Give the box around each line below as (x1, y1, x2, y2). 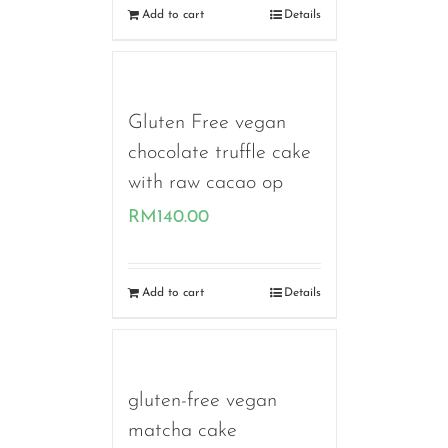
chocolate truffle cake (127, 143, 311, 164)
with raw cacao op (127, 173, 283, 194)
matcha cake (127, 421, 237, 442)
